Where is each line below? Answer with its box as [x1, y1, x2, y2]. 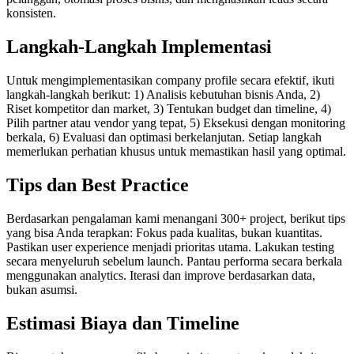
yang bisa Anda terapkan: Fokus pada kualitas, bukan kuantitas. [6, 225, 322, 239]
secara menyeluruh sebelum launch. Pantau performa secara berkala [6, 254, 342, 268]
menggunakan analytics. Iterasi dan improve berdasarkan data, [6, 268, 315, 282]
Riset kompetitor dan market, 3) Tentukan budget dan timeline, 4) [6, 102, 331, 116]
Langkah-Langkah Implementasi [6, 36, 272, 58]
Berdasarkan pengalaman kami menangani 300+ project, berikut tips [6, 211, 345, 225]
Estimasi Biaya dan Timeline [6, 312, 239, 333]
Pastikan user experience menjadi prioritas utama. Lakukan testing [6, 239, 334, 254]
